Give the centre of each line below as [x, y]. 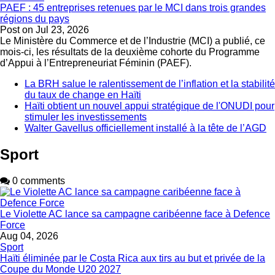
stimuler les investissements [86, 117]
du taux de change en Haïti [83, 95]
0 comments [37, 180]
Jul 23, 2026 [62, 29]
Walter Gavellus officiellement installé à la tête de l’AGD [145, 128]
